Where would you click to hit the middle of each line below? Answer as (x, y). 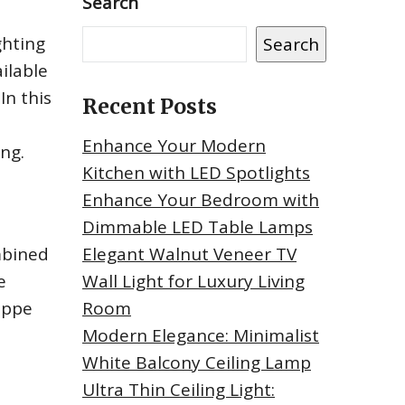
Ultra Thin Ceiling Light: (179, 390)
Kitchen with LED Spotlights (196, 173)
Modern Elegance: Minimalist (201, 336)
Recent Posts (150, 107)
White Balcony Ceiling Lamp (197, 363)
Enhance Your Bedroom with (201, 200)
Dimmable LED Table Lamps (198, 227)
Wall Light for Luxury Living (193, 282)
